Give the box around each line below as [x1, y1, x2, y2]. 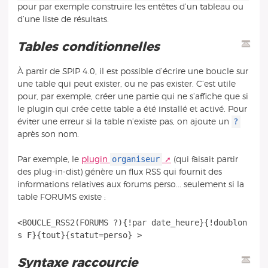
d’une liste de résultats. [17, 14, 109, 24]
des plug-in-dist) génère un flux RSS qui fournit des [17, 167, 222, 177]
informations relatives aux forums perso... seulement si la [17, 180, 244, 190]
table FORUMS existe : [17, 193, 106, 202]
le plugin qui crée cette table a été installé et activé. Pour [17, 104, 247, 114]
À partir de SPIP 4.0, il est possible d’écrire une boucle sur [17, 66, 248, 76]
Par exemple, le [17, 155, 81, 165]
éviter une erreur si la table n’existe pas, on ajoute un [17, 117, 232, 126]
